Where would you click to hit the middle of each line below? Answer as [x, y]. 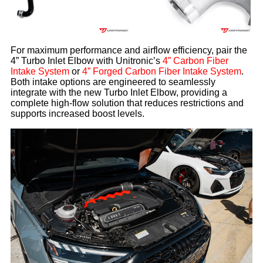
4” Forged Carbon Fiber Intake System [161, 71]
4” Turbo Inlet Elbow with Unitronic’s [86, 60]
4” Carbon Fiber [195, 60]
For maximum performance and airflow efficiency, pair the [129, 50]
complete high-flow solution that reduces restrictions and [127, 103]
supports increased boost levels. [77, 113]
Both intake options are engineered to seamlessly [113, 82]
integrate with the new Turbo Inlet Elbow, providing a [119, 92]
